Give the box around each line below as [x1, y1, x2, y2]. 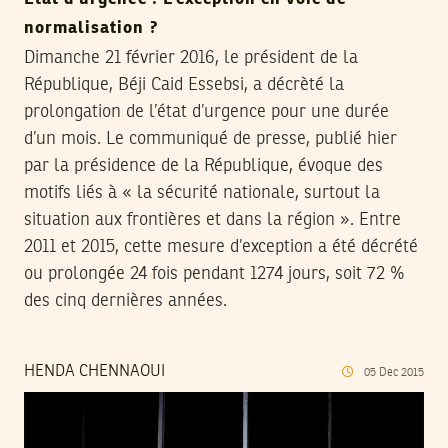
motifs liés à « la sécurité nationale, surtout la [24, 183, 380, 202]
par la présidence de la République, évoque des [24, 156, 383, 175]
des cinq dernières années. [24, 291, 227, 310]
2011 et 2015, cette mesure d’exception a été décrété [24, 237, 418, 256]
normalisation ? [24, 19, 158, 37]
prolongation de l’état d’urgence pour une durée [24, 102, 389, 121]
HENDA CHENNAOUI [24, 363, 165, 380]
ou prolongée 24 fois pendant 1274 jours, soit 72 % [24, 264, 405, 283]
